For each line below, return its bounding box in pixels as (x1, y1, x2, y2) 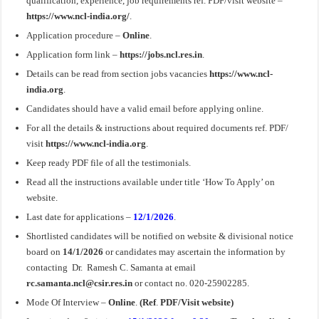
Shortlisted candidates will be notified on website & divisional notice (26, 230, 294, 241)
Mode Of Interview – (26, 296, 109, 308)
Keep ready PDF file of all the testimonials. (26, 157, 192, 168)
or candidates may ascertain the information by (103, 246, 286, 257)
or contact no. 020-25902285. (135, 277, 250, 288)
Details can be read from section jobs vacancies (26, 68, 210, 79)
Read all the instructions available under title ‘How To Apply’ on (26, 176, 276, 187)
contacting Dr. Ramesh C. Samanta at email (26, 261, 197, 273)
